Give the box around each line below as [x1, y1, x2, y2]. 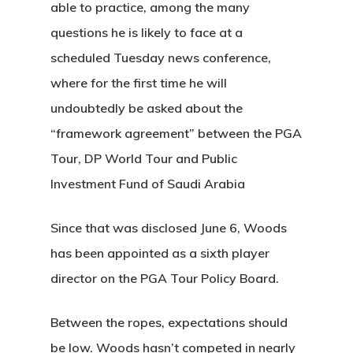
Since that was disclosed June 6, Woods [50, 220, 287, 236]
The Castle [203, 77, 268, 93]
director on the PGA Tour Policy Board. [50, 270, 279, 286]
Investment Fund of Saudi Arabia [50, 176, 245, 191]
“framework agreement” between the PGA [50, 125, 302, 141]
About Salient [203, 50, 291, 65]
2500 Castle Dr [203, 128, 294, 143]
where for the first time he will [50, 75, 227, 91]
